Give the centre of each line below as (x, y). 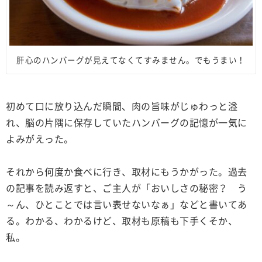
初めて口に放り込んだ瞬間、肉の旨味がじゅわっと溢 (122, 106)
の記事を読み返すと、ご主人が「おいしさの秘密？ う (127, 187)
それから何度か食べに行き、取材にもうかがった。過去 (127, 171)
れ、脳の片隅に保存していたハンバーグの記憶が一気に (127, 122)
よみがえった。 (40, 138)
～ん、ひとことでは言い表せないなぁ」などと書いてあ (127, 204)
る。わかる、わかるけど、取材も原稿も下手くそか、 (122, 220)
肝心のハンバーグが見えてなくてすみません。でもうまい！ (131, 59)
